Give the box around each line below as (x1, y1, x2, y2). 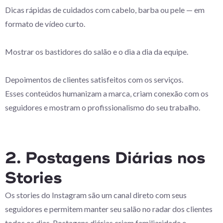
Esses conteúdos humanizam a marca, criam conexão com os (5, 89, 209, 98)
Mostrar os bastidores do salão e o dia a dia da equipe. (5, 47, 188, 56)
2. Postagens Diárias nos (5, 148, 206, 168)
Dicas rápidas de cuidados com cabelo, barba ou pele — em (5, 5, 205, 14)
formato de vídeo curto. (5, 19, 85, 28)
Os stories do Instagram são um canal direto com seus (5, 190, 187, 200)
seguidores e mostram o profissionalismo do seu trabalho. (5, 103, 200, 112)
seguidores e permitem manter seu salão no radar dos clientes (5, 204, 213, 214)
